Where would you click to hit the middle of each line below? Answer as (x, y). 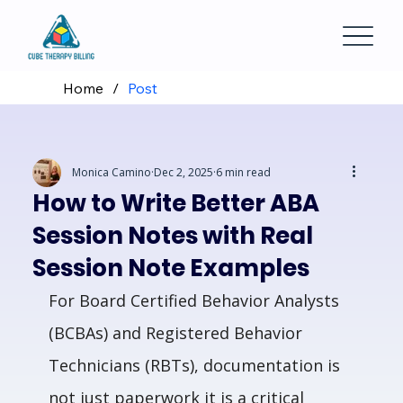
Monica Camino (111, 173)
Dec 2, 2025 (183, 173)
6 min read (243, 173)
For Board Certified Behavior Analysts (196, 301)
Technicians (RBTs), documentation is (196, 366)
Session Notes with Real (172, 236)
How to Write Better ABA (175, 204)
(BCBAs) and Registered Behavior (177, 333)
